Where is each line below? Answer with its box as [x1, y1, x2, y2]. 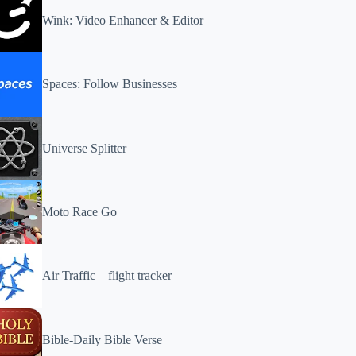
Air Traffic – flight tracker [42, 269, 172, 283]
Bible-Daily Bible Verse [42, 332, 163, 346]
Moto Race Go [42, 205, 118, 219]
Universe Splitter [42, 141, 127, 155]
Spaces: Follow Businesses [42, 77, 178, 91]
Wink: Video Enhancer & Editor [42, 14, 204, 28]
